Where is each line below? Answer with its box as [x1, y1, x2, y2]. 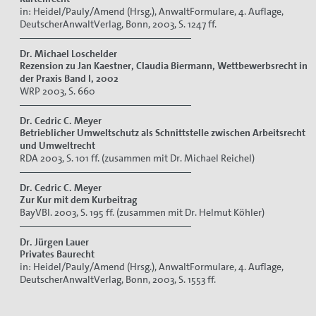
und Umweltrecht [20, 138, 95, 152]
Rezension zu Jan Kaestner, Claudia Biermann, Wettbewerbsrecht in [20, 59, 308, 72]
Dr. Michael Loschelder [20, 47, 117, 60]
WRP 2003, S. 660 [20, 84, 95, 97]
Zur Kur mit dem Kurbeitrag [20, 193, 138, 206]
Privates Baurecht [20, 247, 95, 260]
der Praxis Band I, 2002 [20, 71, 119, 85]
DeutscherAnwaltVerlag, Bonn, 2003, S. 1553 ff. [20, 272, 216, 286]
